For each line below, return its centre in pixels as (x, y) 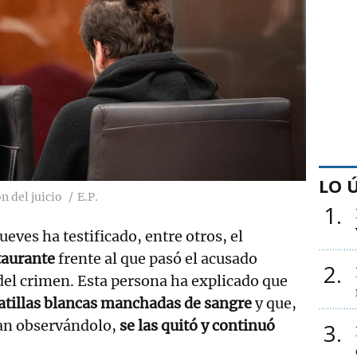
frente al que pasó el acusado (156, 258)
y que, (274, 303)
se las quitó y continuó (197, 325)
